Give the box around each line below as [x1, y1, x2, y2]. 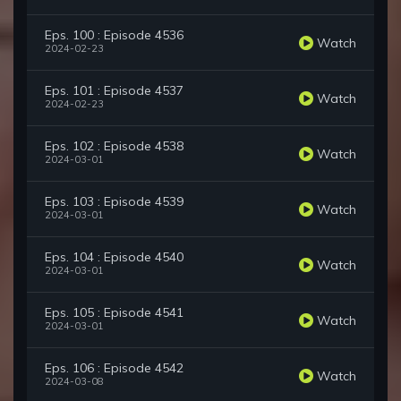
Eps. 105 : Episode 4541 [45, 304, 183, 321]
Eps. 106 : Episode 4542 [45, 360, 183, 377]
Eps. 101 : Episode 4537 [45, 82, 183, 99]
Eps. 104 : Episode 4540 [45, 249, 183, 266]
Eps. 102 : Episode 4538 [45, 138, 183, 155]
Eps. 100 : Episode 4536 [45, 27, 183, 44]
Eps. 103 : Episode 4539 [45, 193, 183, 210]
